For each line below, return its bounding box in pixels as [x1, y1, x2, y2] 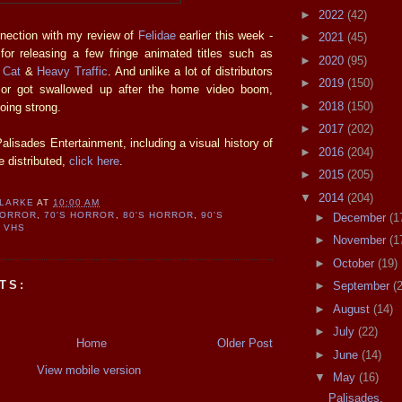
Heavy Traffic [37, 64, 109, 78]
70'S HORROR [44, 210, 116, 221]
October [332, 256, 378, 270]
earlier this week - [175, 28, 274, 42]
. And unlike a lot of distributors [108, 64, 274, 78]
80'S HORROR [122, 210, 194, 221]
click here [69, 153, 119, 168]
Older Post [217, 336, 273, 350]
